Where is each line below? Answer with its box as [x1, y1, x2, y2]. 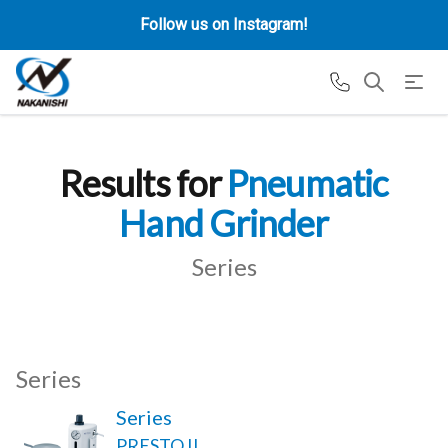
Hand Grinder [119, 201, 329, 245]
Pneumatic [227, 161, 389, 205]
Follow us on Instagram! [140, 15, 308, 34]
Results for [59, 161, 228, 205]
